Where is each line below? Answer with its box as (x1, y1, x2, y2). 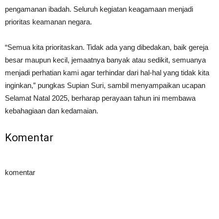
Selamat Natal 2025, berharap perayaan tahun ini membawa (5, 94, 196, 102)
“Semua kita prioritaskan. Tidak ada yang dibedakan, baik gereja (5, 43, 208, 51)
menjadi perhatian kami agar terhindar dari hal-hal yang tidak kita (5, 68, 209, 77)
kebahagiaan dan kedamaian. (5, 107, 98, 115)
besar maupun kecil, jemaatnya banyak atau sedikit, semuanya (5, 56, 206, 64)
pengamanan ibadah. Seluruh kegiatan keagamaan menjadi (5, 5, 193, 13)
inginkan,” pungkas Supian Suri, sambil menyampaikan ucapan (5, 81, 205, 89)
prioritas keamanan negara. (5, 18, 92, 26)
